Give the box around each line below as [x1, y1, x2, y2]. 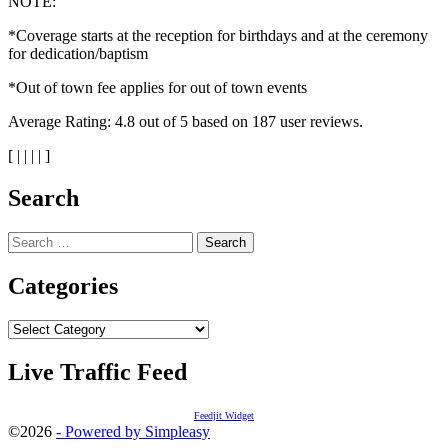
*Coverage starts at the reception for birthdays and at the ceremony [8, 27, 428, 44]
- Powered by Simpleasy [56, 423, 210, 441]
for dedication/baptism [8, 45, 148, 62]
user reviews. [276, 113, 363, 130]
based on [188, 113, 252, 130]
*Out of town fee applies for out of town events [8, 79, 307, 96]
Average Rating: [8, 113, 115, 130]
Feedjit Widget [194, 410, 254, 422]
